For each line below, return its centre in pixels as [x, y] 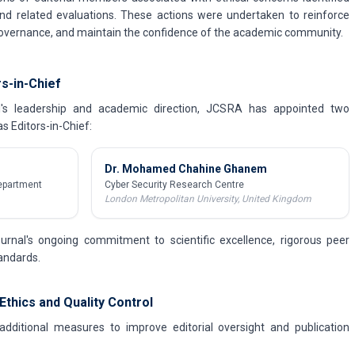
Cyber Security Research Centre [174, 185]
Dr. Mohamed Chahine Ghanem [186, 169]
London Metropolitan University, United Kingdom [208, 199]
